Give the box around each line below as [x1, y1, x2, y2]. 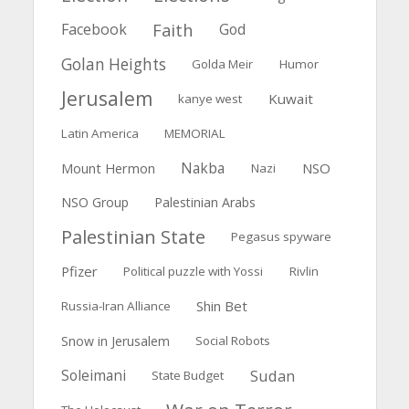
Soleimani [60, 365, 126, 386]
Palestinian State [60, 225, 205, 250]
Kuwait [268, 89, 314, 108]
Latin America [60, 124, 139, 142]
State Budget [152, 367, 225, 384]
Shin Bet [196, 297, 248, 316]
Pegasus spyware [231, 228, 332, 246]
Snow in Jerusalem [60, 332, 170, 351]
